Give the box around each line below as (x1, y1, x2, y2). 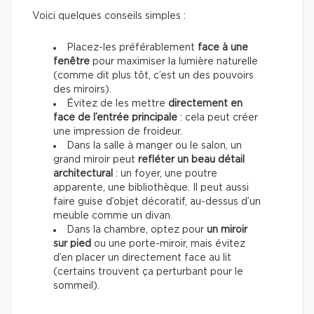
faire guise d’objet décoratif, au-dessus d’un (53, 196, 261, 207)
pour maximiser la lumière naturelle (90, 56, 258, 67)
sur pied (53, 238, 91, 249)
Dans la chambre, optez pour (67, 224, 207, 235)
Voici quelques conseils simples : (32, 11, 186, 21)
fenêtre (53, 56, 90, 67)
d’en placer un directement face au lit (53, 252, 231, 263)
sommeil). (53, 280, 100, 291)
